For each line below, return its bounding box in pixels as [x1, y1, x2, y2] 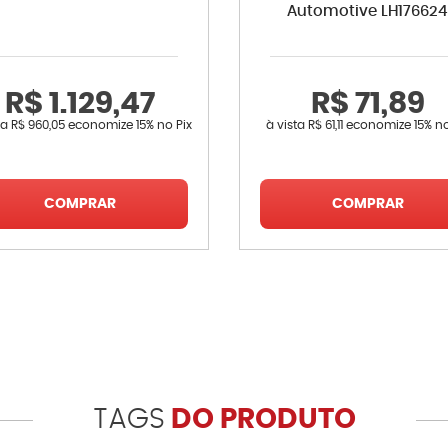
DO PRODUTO [164, 406, 356, 434]
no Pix [156, 118, 192, 131]
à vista [265, 118, 308, 131]
